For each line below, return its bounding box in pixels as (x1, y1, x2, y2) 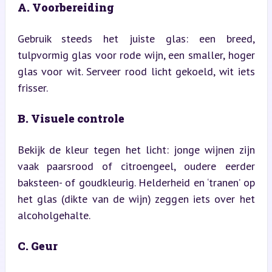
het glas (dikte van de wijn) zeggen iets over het (17, 191, 255, 206)
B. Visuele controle (17, 110, 124, 126)
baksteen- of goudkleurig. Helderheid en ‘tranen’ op (17, 175, 255, 189)
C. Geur (17, 238, 58, 253)
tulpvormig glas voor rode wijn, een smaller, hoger (17, 47, 255, 62)
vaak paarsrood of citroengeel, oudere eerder (17, 158, 255, 173)
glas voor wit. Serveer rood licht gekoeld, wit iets (17, 64, 255, 78)
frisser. (17, 80, 48, 95)
